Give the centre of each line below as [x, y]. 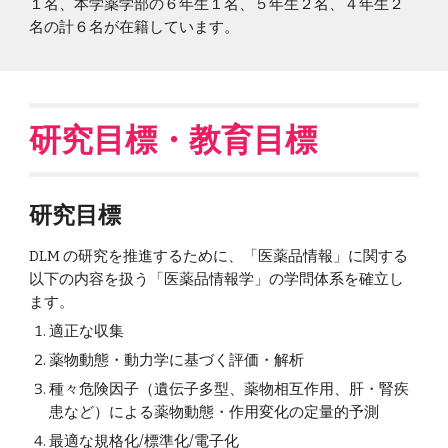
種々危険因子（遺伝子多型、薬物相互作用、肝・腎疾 [229, 389]
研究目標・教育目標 [173, 139]
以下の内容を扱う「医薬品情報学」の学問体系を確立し [217, 279]
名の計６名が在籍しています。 [134, 27]
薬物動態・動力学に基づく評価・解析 [177, 360]
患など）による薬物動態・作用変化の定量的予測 [214, 412]
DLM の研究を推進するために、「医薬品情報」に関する [219, 256]
